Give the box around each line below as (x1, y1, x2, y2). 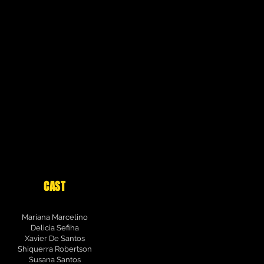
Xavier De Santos (24, 234, 85, 243)
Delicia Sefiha (30, 223, 79, 232)
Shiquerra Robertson (17, 245, 92, 253)
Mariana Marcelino (21, 213, 88, 222)
